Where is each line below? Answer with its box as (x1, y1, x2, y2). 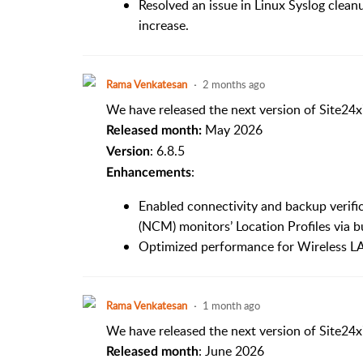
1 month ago (202, 297, 260, 313)
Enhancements (105, 165, 191, 179)
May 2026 (201, 120, 263, 139)
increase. (138, 15, 189, 34)
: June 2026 (198, 341, 264, 360)
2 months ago (202, 76, 265, 92)
